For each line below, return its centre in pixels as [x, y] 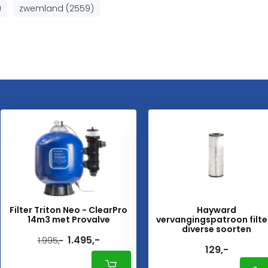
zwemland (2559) [57, 8]
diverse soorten [217, 229]
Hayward [217, 210]
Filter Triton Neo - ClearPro [69, 210]
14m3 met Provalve [68, 220]
